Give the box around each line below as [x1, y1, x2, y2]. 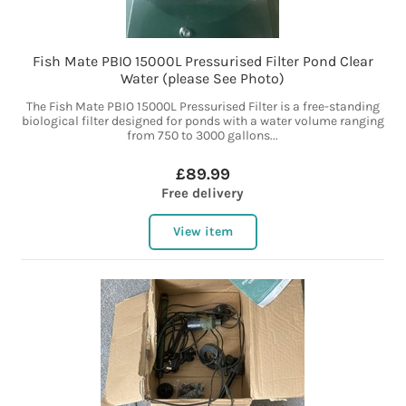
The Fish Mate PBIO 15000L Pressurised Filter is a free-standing [25, 99, 380, 115]
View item [172, 224, 233, 240]
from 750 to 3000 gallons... [127, 128, 279, 144]
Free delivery [161, 185, 245, 202]
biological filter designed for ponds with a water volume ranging [21, 113, 384, 130]
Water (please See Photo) [121, 70, 285, 88]
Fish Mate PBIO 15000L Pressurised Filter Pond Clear [32, 53, 373, 71]
